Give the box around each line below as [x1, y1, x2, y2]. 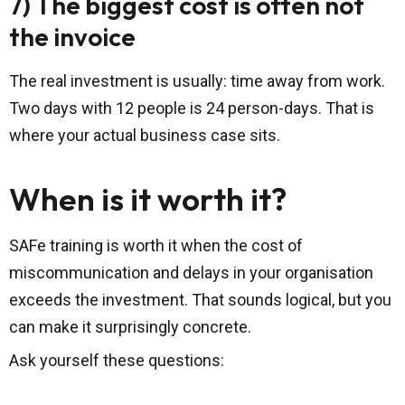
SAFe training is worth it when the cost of [9, 236, 303, 256]
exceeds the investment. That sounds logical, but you [9, 290, 391, 310]
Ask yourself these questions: [9, 351, 224, 371]
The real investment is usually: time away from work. [9, 71, 385, 91]
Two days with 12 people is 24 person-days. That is [9, 99, 374, 118]
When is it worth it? [9, 179, 287, 220]
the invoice [9, 21, 136, 53]
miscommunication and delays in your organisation [9, 263, 373, 283]
